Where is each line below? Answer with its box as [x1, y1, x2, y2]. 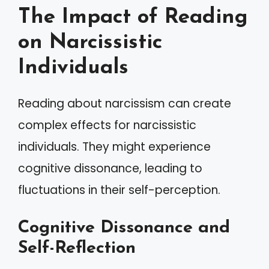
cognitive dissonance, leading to [18, 160, 202, 177]
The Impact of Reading [18, 7, 248, 28]
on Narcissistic [18, 32, 162, 53]
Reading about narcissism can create [18, 95, 231, 112]
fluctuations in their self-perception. [18, 181, 220, 198]
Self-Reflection [18, 240, 136, 257]
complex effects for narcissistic [18, 116, 196, 133]
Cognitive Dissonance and [18, 219, 230, 237]
